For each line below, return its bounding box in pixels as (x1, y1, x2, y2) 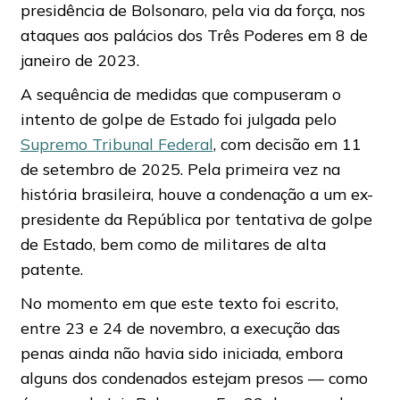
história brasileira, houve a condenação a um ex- (20, 184, 373, 204)
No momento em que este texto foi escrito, (20, 293, 338, 313)
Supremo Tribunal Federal (20, 134, 213, 154)
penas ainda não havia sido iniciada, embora (20, 343, 343, 363)
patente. (20, 259, 83, 279)
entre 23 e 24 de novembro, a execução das (20, 318, 340, 338)
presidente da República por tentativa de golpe (20, 209, 372, 229)
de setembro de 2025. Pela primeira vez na (20, 159, 340, 179)
